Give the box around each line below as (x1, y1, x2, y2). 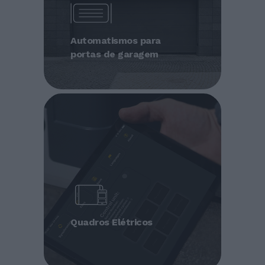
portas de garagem (70, 48, 159, 60)
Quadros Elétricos (70, 216, 153, 228)
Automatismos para (70, 34, 161, 46)
